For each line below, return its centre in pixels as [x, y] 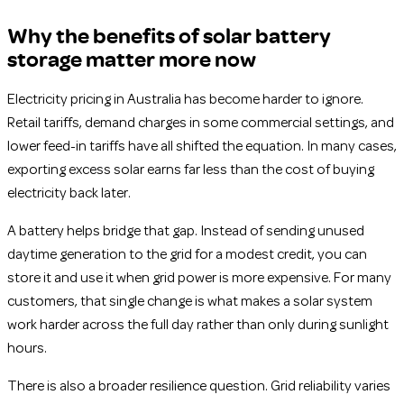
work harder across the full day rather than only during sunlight [198, 325]
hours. [27, 349]
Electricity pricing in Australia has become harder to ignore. [185, 100]
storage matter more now [132, 58]
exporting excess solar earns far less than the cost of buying [191, 170]
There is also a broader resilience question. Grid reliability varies [199, 386]
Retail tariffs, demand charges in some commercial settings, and [201, 123]
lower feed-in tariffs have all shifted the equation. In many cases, [202, 147]
